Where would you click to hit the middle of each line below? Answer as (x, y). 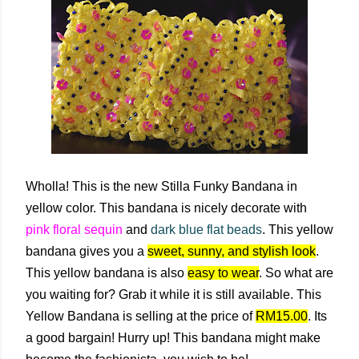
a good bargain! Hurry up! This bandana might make (173, 338)
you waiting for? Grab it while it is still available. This (173, 294)
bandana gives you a (87, 251)
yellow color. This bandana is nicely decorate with (166, 208)
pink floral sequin (74, 230)
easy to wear (223, 273)
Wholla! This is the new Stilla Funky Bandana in (161, 186)
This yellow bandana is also (107, 273)
